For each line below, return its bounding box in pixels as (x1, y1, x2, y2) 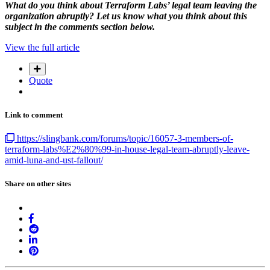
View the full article (5, 42, 80, 52)
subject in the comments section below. (5, 21, 155, 32)
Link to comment (5, 110, 63, 120)
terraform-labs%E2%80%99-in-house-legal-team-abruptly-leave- (5, 144, 250, 155)
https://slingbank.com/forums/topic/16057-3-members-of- (14, 133, 233, 144)
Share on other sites (5, 179, 71, 189)
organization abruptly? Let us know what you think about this (5, 10, 247, 21)
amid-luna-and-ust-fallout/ (5, 155, 103, 166)
